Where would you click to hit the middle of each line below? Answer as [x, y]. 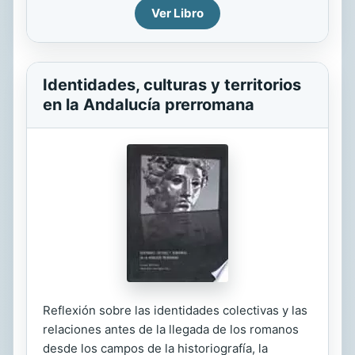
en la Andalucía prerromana [149, 105]
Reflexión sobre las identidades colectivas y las [175, 310]
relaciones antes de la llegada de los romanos [171, 329]
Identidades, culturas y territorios [172, 85]
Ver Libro [177, 13]
